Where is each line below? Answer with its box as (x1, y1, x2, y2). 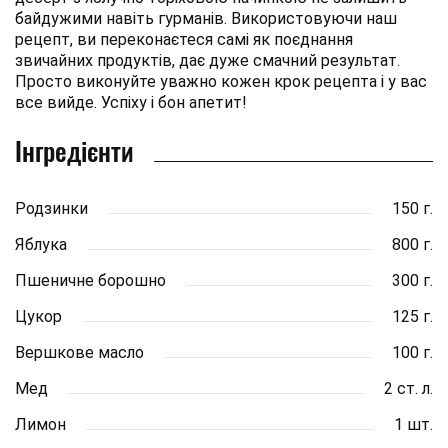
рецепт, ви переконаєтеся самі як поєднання (15, 29, 353, 49)
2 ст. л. (384, 378, 433, 398)
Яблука (15, 234, 67, 254)
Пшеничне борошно (15, 270, 166, 290)
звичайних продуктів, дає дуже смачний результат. (15, 50, 400, 70)
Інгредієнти (15, 130, 134, 170)
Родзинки (15, 198, 88, 218)
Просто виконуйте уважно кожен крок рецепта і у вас (15, 71, 427, 91)
